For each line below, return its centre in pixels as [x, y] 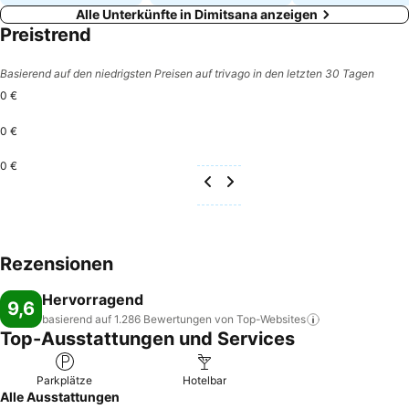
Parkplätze [65, 380]
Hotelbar [204, 380]
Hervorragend [93, 299]
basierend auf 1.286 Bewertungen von [138, 319]
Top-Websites [271, 319]
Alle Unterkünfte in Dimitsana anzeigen [196, 14]
